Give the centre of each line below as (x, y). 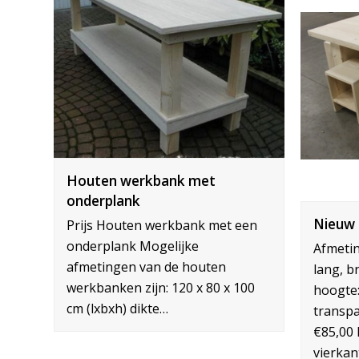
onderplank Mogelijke (133, 246)
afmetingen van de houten (147, 267)
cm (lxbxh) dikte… (118, 309)
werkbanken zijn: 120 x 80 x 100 (161, 288)
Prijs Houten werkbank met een (162, 226)
